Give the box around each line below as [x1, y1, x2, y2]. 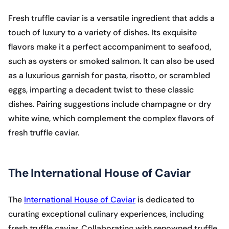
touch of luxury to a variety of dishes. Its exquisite [8, 27, 197, 38]
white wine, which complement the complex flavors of [8, 113, 214, 124]
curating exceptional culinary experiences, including [8, 209, 204, 220]
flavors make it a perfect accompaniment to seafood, [8, 41, 211, 53]
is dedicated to [135, 194, 195, 205]
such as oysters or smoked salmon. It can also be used [8, 56, 214, 67]
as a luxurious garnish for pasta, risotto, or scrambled [8, 70, 210, 81]
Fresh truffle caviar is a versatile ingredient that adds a [8, 13, 215, 24]
